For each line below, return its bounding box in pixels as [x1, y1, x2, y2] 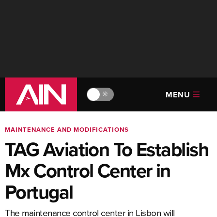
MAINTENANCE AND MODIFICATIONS [5, 125, 129, 134]
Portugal [5, 178, 73, 206]
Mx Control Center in [5, 156, 170, 185]
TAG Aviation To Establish [5, 135, 209, 163]
